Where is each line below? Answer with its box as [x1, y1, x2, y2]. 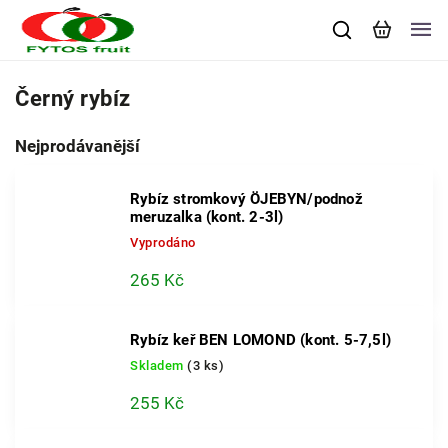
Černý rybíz [15, 85, 131, 111]
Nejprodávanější [15, 136, 140, 156]
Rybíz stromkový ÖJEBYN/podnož [130, 190, 363, 208]
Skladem [130, 358, 187, 373]
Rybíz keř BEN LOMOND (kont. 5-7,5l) [130, 331, 391, 349]
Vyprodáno [130, 235, 196, 250]
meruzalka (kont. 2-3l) [130, 208, 284, 226]
